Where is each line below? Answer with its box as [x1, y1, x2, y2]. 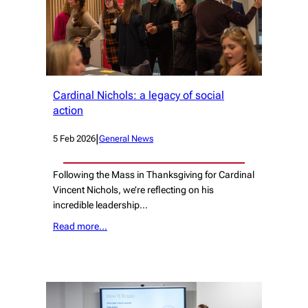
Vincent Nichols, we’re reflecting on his [53, 184, 214, 195]
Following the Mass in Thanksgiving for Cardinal [53, 168, 254, 180]
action [53, 104, 83, 118]
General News [99, 133, 153, 144]
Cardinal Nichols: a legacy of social [53, 89, 224, 102]
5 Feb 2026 [53, 133, 96, 144]
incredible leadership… [53, 199, 148, 210]
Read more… [53, 221, 107, 232]
